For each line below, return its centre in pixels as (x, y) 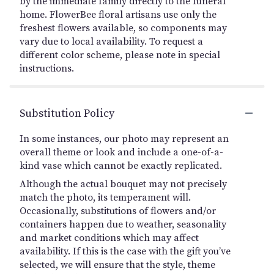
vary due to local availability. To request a (111, 41)
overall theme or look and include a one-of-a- (121, 152)
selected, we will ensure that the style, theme (117, 265)
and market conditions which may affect (109, 238)
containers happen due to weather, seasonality (123, 224)
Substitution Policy (67, 113)
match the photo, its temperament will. (105, 197)
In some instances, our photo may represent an (124, 139)
